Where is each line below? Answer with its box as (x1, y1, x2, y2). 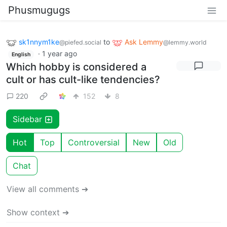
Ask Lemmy (125, 37, 163, 46)
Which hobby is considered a (6, 61, 146, 73)
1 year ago (42, 49, 77, 58)
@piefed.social (59, 39, 101, 46)
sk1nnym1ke (19, 37, 59, 46)
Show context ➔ (7, 207, 69, 218)
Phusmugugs (8, 4, 70, 16)
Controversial (68, 137, 120, 148)
